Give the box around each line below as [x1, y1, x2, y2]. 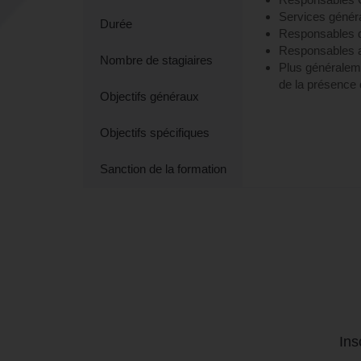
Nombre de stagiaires [100, 52, 213, 67]
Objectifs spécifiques [100, 125, 210, 139]
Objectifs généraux [100, 89, 199, 103]
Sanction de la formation [100, 161, 226, 176]
